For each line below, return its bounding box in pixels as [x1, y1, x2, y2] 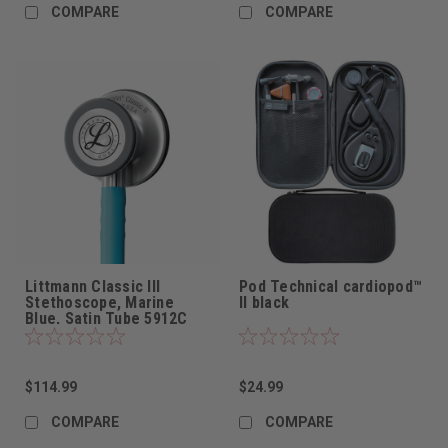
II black [239, 293, 289, 313]
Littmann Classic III [25, 277, 160, 297]
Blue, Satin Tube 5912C [25, 309, 188, 329]
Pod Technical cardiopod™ [239, 277, 422, 297]
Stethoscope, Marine [25, 293, 174, 313]
